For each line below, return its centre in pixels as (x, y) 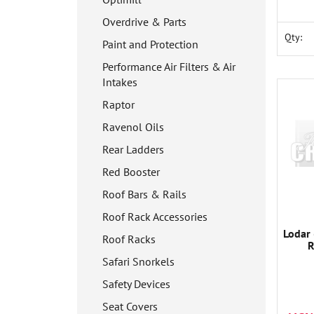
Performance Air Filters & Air (169, 67)
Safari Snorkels (138, 261)
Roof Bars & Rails (144, 194)
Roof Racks (129, 239)
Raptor (118, 104)
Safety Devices (136, 284)
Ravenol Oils (133, 127)
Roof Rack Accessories (155, 217)
